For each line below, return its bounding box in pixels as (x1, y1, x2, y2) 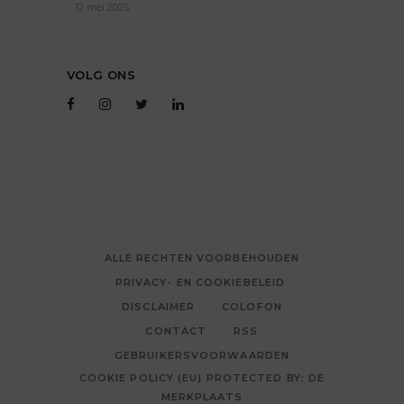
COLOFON (222, 300, 282, 314)
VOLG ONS (67, 67, 136, 82)
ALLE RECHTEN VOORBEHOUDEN (104, 252, 300, 265)
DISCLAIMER (122, 300, 196, 314)
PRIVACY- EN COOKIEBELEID (115, 276, 289, 289)
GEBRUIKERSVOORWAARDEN (114, 349, 290, 363)
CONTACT (145, 325, 207, 338)
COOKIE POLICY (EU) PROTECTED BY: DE (78, 372, 326, 385)
